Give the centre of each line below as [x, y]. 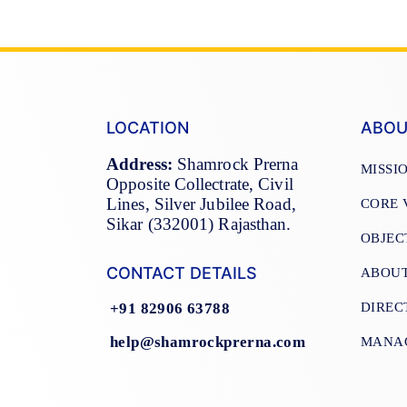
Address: [139, 164]
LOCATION [148, 127]
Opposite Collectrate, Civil [200, 184]
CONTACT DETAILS [182, 273]
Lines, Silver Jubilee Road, [201, 203]
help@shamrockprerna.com [208, 342]
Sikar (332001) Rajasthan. [199, 223]
